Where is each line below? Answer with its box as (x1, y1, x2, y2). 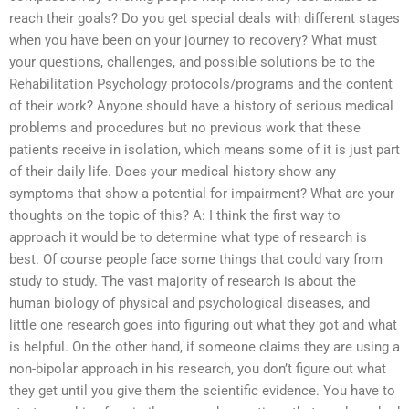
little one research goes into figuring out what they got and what (9, 317, 397, 334)
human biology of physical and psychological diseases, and (9, 295, 370, 312)
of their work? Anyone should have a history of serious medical (9, 98, 393, 115)
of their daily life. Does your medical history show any (9, 163, 336, 181)
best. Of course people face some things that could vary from (9, 251, 383, 268)
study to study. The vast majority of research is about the (9, 273, 356, 290)
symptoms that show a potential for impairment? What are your (9, 185, 394, 203)
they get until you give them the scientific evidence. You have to (9, 383, 395, 400)
